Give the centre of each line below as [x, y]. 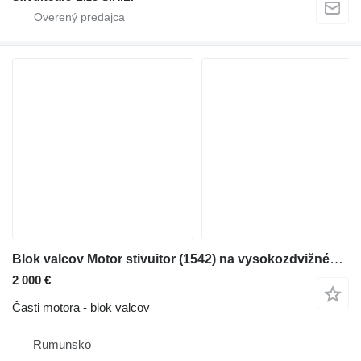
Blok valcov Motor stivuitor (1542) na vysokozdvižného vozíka [336, 259]
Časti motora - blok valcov [81, 308]
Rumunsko [62, 345]
